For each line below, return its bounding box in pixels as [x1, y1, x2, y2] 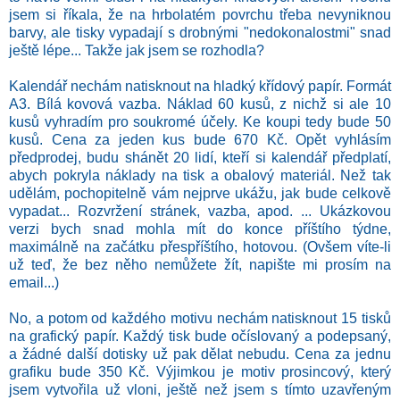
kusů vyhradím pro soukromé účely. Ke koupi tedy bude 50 [9, 113, 391, 129]
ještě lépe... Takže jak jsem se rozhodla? [9, 42, 264, 58]
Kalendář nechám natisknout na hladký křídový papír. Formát [9, 78, 391, 94]
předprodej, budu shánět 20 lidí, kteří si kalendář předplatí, [9, 149, 391, 165]
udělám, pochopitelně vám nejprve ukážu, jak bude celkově [9, 185, 391, 201]
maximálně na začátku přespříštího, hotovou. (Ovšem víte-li [9, 238, 391, 254]
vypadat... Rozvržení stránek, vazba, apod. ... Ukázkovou [9, 203, 391, 219]
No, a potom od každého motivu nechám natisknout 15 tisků [9, 310, 391, 326]
